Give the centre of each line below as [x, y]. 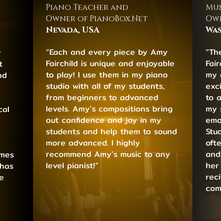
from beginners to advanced [102, 97]
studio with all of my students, [106, 86]
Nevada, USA [73, 30]
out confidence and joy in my [104, 120]
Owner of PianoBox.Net [97, 18]
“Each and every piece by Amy [107, 52]
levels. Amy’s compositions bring [110, 109]
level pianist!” [73, 165]
